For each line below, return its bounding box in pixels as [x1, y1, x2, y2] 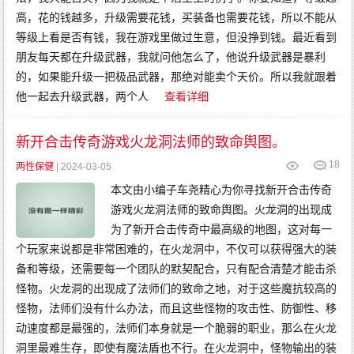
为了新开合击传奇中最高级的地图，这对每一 [111, 223, 333, 235]
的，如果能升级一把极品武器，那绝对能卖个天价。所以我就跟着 [16, 70, 337, 83]
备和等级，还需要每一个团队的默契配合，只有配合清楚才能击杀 [16, 262, 337, 275]
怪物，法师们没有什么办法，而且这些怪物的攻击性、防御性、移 [16, 302, 337, 314]
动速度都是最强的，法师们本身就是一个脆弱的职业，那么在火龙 [16, 322, 337, 334]
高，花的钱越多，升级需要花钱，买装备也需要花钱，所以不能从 [16, 11, 337, 24]
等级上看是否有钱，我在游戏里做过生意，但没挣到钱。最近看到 [16, 31, 337, 43]
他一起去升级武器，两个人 [16, 90, 149, 103]
